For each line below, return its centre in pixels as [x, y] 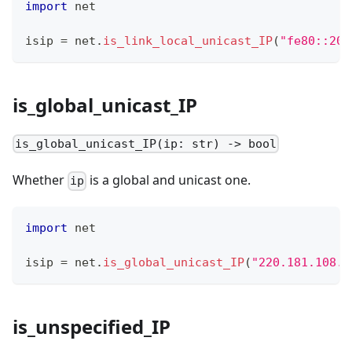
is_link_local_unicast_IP [188, 40]
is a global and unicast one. [169, 180]
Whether [40, 180]
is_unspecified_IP [92, 327]
